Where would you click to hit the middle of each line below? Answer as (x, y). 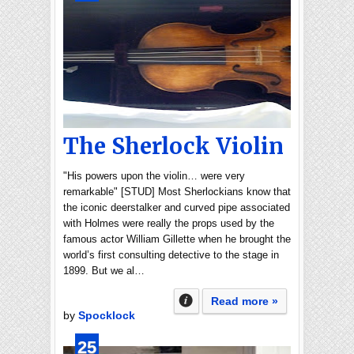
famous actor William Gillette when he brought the (177, 239)
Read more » (245, 301)
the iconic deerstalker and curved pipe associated (177, 207)
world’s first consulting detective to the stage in (171, 255)
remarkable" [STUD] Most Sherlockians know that (177, 192)
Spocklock (107, 315)
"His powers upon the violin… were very (154, 176)
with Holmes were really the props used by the (169, 223)
